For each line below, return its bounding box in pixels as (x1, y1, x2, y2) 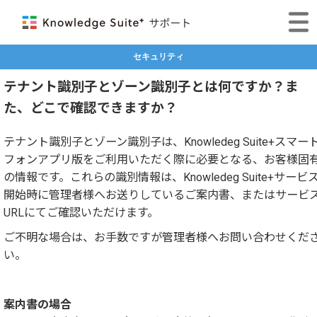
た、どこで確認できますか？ (4, 100, 178, 116)
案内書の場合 (4, 297, 71, 311)
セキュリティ (133, 51, 184, 62)
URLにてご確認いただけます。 (4, 205, 158, 219)
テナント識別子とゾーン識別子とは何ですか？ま (4, 79, 299, 95)
